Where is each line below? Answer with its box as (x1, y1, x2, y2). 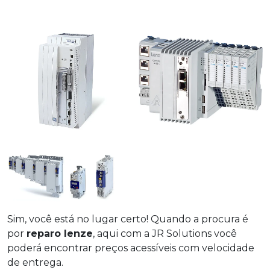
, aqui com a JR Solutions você (93, 227, 237, 239)
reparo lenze (27, 227, 93, 239)
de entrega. (7, 256, 63, 268)
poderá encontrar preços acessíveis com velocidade (7, 242, 254, 254)
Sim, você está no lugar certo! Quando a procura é (7, 213, 248, 225)
